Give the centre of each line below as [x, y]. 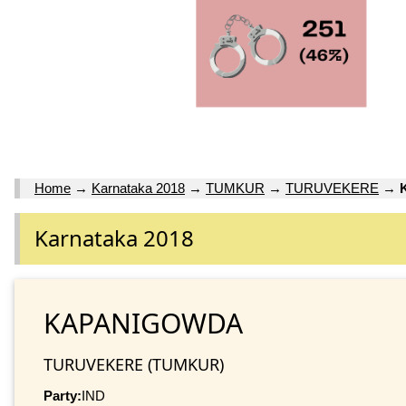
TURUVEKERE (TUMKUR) [134, 364]
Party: [63, 395]
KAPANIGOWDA [143, 323]
